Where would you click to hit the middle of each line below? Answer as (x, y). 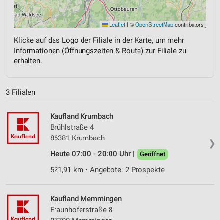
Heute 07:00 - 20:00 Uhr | (93, 154)
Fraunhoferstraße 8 (81, 210)
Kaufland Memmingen (86, 199)
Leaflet (116, 24)
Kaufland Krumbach (82, 117)
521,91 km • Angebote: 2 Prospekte (107, 170)
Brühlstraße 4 (72, 127)
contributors (189, 24)
